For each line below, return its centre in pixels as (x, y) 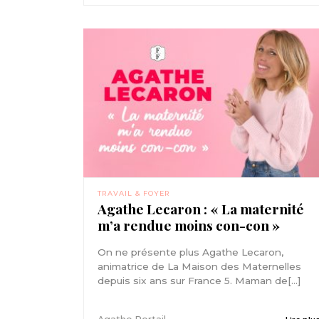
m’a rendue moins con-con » (189, 225)
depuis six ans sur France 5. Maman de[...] (200, 280)
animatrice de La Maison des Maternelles (200, 266)
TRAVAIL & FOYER (134, 193)
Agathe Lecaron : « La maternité (201, 208)
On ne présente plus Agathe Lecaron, (191, 252)
